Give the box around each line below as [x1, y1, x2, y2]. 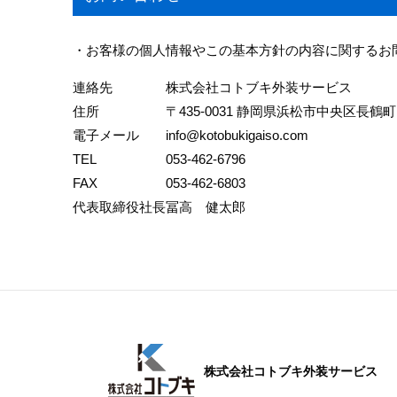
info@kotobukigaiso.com [166, 128, 308, 143]
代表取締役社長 [73, 199, 166, 214]
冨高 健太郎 [166, 199, 245, 214]
